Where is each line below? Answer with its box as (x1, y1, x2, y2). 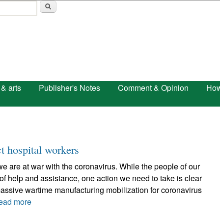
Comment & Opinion (118, 82, 189, 93)
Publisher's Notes (39, 82, 100, 93)
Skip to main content (63, 2, 134, 13)
